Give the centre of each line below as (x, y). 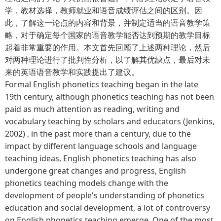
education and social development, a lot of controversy (108, 207)
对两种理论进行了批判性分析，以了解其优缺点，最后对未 (108, 59)
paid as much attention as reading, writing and (92, 109)
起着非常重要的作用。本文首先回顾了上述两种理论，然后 (108, 47)
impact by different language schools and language (101, 146)
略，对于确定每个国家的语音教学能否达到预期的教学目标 (108, 35)
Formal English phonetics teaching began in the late (102, 84)
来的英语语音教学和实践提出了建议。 (72, 72)
